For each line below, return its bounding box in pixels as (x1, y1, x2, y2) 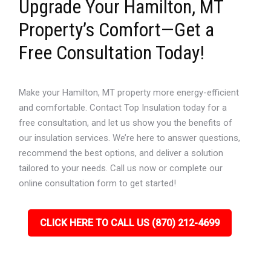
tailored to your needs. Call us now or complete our (19, 163, 223, 174)
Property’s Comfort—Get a (19, 18, 215, 41)
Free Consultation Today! (19, 41, 205, 64)
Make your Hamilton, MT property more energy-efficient (19, 87, 240, 98)
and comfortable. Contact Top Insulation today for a (19, 102, 227, 113)
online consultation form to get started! (19, 178, 177, 189)
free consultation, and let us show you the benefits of (19, 117, 233, 128)
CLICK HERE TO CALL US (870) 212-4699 (39, 217, 220, 229)
